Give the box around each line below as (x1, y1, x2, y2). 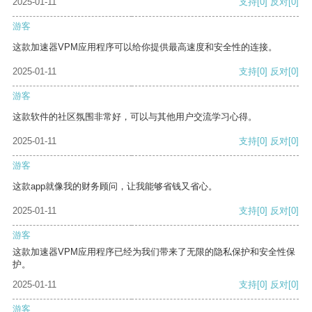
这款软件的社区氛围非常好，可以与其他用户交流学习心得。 (13, 111, 257, 123)
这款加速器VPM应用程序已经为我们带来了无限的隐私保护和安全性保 (13, 247, 295, 258)
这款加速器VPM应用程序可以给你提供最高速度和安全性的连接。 (13, 42, 277, 53)
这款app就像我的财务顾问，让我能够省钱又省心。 (13, 181, 217, 192)
